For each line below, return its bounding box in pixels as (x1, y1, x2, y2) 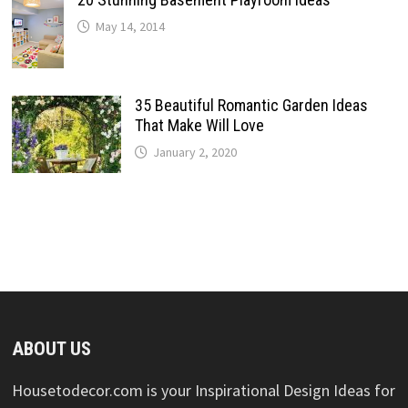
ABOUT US (11, 337, 91, 360)
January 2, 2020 (152, 143, 237, 160)
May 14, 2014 (95, 18, 165, 36)
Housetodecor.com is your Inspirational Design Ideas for (11, 379, 395, 401)
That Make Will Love (134, 115, 264, 135)
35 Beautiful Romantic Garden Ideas (134, 95, 368, 115)
